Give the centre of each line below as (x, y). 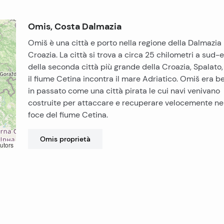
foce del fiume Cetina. (68, 115)
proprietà (75, 139)
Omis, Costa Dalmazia (75, 26)
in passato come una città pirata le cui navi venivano (124, 91)
